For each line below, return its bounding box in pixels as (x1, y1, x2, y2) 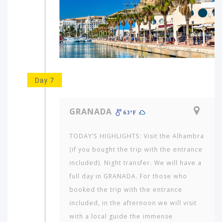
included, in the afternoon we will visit (69, 198, 197, 207)
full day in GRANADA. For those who (69, 171, 187, 180)
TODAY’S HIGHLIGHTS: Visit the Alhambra (69, 131, 204, 140)
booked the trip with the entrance (69, 185, 182, 194)
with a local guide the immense (69, 212, 173, 221)
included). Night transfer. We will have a (69, 158, 202, 167)
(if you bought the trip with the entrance (69, 145, 203, 154)
